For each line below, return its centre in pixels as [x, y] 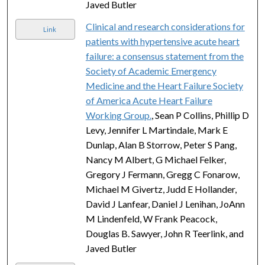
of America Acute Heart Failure [149, 100]
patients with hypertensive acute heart [162, 41]
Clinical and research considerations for [165, 26]
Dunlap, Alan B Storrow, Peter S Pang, [161, 144]
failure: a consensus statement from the [164, 56]
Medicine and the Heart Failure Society [164, 85]
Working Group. [118, 115]
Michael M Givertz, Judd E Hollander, [161, 189]
